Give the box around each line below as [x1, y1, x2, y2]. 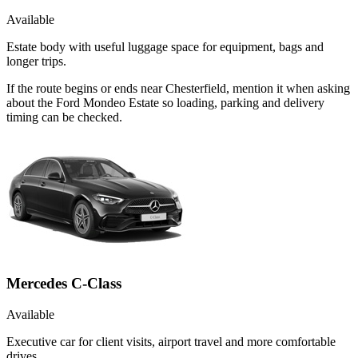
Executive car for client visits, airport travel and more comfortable [6, 334, 336, 348]
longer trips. [6, 54, 66, 68]
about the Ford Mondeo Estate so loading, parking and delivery [6, 95, 324, 109]
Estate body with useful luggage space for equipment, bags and [6, 39, 324, 54]
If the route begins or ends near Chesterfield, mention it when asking [6, 81, 350, 95]
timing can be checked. [6, 109, 122, 124]
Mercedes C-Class [6, 275, 121, 292]
